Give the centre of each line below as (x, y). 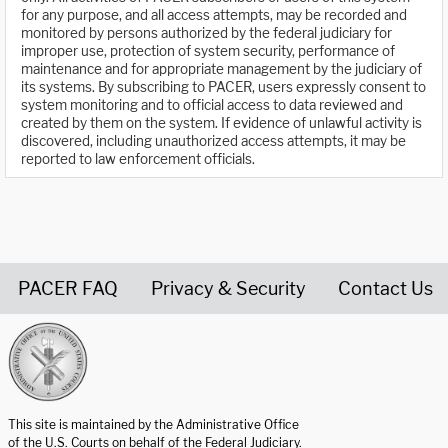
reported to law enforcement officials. (138, 159)
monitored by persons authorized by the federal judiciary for (206, 33)
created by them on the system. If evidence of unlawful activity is (221, 123)
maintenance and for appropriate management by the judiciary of (221, 69)
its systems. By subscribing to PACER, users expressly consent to (223, 87)
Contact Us (385, 288)
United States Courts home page (123, 409)
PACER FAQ (68, 288)
